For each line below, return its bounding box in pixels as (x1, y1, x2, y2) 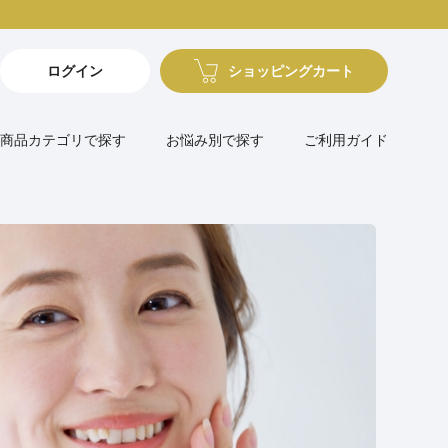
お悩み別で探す (166, 132, 264, 148)
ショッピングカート (228, 63, 354, 79)
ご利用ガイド (304, 132, 388, 148)
